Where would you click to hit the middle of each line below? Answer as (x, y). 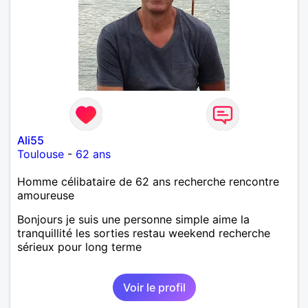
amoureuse (46, 195)
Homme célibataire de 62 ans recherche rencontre (148, 181)
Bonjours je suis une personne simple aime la (133, 219)
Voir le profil (154, 287)
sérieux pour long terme (79, 246)
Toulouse (41, 154)
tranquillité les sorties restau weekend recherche (144, 233)
